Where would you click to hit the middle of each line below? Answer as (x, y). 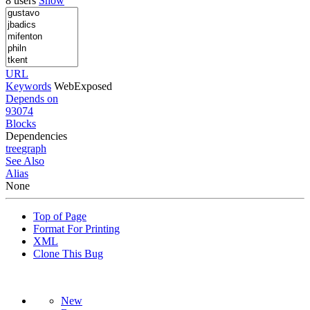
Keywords (28, 86)
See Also (25, 161)
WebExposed (83, 86)
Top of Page (60, 216)
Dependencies (36, 136)
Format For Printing (76, 228)
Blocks (21, 123)
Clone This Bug (68, 253)
